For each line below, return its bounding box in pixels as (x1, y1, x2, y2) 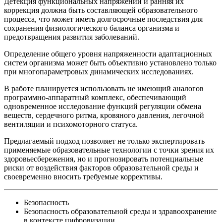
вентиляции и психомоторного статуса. (4, 119, 140, 128)
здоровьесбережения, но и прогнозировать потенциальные (4, 154, 203, 163)
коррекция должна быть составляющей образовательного (4, 5, 198, 14)
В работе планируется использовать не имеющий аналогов (4, 84, 204, 93)
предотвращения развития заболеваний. (4, 32, 141, 41)
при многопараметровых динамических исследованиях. (4, 67, 196, 76)
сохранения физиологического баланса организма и (4, 23, 179, 32)
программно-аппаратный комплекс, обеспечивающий (4, 93, 186, 102)
